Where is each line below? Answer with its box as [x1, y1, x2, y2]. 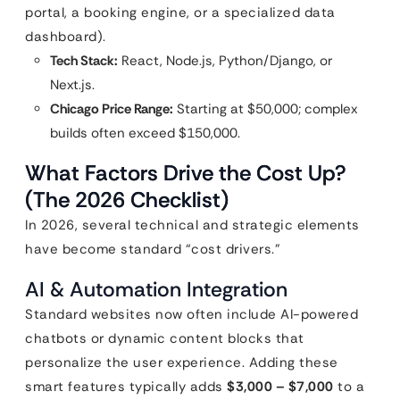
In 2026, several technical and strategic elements [25, 215, 360, 234]
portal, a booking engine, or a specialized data [25, 3, 336, 21]
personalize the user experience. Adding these [25, 353, 338, 371]
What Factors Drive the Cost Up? [25, 158, 346, 187]
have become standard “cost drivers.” [25, 239, 280, 258]
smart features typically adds [25, 377, 227, 396]
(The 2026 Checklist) [25, 185, 229, 213]
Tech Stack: [50, 51, 118, 70]
